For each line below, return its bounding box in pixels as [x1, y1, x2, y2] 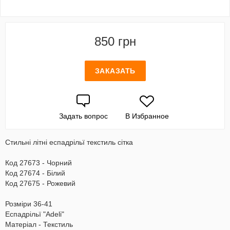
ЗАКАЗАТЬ [94, 67, 136, 75]
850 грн [94, 34, 136, 48]
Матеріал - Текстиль [5, 220, 73, 228]
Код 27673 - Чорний [5, 159, 72, 167]
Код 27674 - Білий [5, 169, 65, 177]
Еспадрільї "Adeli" [5, 210, 64, 218]
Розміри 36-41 [5, 200, 52, 208]
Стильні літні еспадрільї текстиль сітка [5, 138, 133, 146]
